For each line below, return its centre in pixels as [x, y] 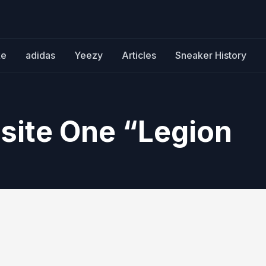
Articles [139, 55]
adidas [40, 55]
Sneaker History [211, 55]
